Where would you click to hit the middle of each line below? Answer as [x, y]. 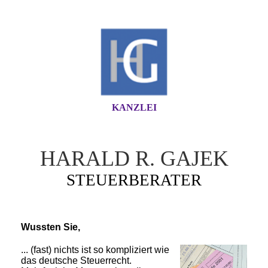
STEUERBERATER [134, 180]
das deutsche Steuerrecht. [76, 260]
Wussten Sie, [51, 227]
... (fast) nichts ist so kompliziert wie [95, 249]
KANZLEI [134, 107]
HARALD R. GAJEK [134, 159]
